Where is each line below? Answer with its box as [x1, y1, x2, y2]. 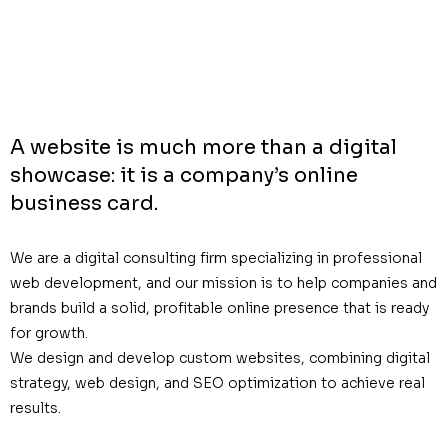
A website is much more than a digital [10, 135, 397, 160]
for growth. [10, 324, 88, 342]
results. [10, 399, 61, 417]
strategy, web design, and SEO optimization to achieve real [10, 374, 425, 392]
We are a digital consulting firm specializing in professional [10, 249, 422, 267]
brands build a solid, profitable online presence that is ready [10, 299, 429, 317]
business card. [10, 191, 158, 216]
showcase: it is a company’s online [10, 163, 358, 188]
